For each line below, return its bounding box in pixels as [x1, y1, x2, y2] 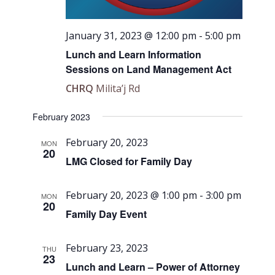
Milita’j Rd [96, 81, 141, 95]
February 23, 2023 [66, 241, 149, 255]
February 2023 [33, 110, 91, 123]
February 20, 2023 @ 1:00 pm [66, 188, 198, 202]
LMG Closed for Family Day [66, 153, 193, 168]
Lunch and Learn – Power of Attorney [66, 259, 241, 274]
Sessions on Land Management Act [66, 61, 232, 76]
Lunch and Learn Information [66, 47, 202, 61]
